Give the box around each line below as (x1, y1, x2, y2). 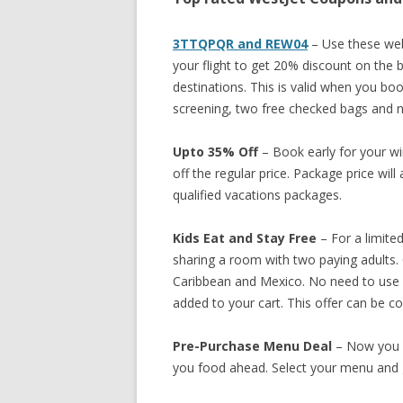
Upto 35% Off (173, 143, 258, 160)
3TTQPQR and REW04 (173, 35, 308, 52)
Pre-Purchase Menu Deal (173, 337, 332, 354)
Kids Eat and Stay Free (173, 229, 317, 246)
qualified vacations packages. (173, 186, 342, 203)
